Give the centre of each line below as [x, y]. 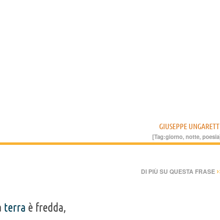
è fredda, [46, 208]
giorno [174, 137]
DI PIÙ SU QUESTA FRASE [179, 172]
